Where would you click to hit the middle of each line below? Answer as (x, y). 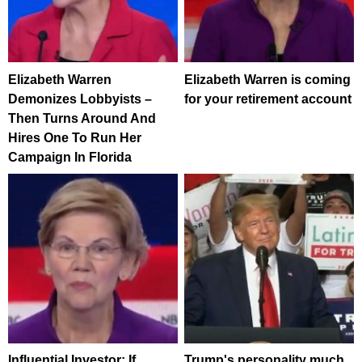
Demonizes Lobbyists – (80, 99)
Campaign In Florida (70, 157)
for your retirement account (268, 99)
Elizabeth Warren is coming (268, 79)
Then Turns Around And (82, 118)
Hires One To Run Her (75, 137)
